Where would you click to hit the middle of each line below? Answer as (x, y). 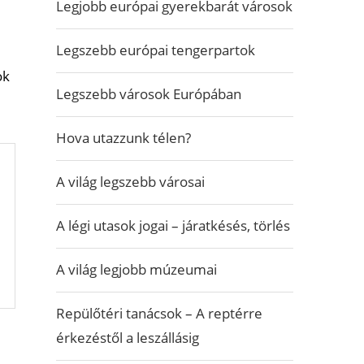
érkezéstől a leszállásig (127, 338)
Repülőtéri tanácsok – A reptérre (159, 313)
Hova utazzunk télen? (123, 138)
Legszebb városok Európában (148, 94)
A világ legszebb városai (130, 182)
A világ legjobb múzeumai (136, 269)
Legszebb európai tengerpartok (155, 50)
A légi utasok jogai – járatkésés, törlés (173, 225)
